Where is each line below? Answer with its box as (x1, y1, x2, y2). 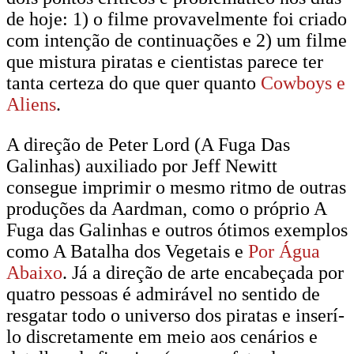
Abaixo (6, 262, 62, 283)
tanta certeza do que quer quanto (6, 73, 261, 93)
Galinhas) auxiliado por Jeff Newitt (6, 156, 277, 176)
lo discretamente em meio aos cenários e (6, 326, 318, 347)
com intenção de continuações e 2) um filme (6, 30, 347, 51)
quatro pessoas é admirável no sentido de (6, 284, 320, 304)
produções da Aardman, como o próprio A (6, 198, 326, 219)
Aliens (6, 94, 56, 115)
